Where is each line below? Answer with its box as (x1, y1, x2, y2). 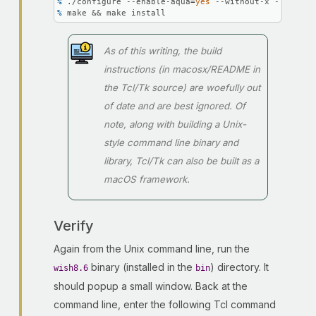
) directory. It (210, 261, 269, 273)
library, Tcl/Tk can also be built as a (104, 155, 259, 166)
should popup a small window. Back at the (54, 280, 248, 292)
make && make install (67, 8, 166, 18)
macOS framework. (104, 174, 190, 185)
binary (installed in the (88, 261, 195, 273)
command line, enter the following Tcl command (54, 298, 276, 310)
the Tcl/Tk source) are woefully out (104, 82, 260, 93)
